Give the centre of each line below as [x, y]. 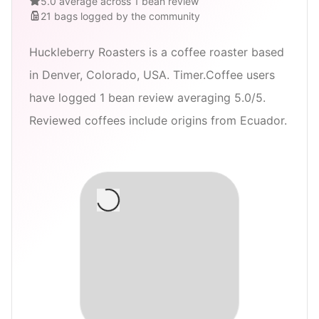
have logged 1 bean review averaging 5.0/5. [147, 97]
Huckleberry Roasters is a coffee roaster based [157, 52]
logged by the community [140, 16]
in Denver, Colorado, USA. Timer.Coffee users [152, 74]
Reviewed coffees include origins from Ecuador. [158, 120]
